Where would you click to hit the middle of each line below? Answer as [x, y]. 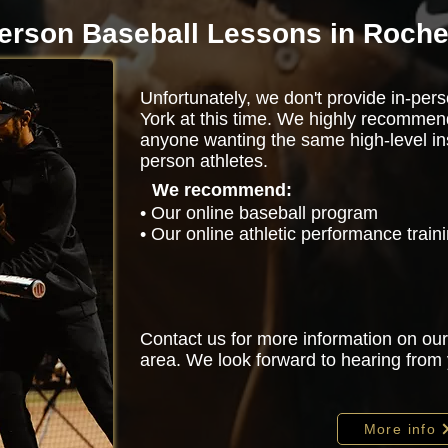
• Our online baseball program [259, 213]
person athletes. [204, 161]
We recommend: [222, 190]
